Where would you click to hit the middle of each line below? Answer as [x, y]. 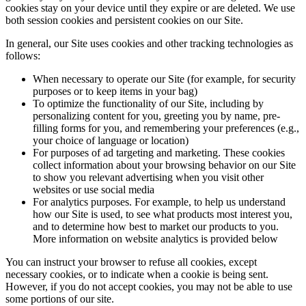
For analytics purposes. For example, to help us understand [159, 202]
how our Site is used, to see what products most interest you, [163, 214]
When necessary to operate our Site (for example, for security [164, 79]
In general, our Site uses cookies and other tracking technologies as [149, 43]
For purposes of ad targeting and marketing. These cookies [159, 153]
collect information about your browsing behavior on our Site [164, 165]
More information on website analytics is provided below [155, 239]
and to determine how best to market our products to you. [156, 226]
